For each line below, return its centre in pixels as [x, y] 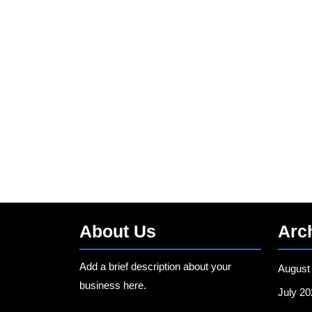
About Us [118, 231]
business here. [113, 285]
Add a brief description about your [155, 266]
